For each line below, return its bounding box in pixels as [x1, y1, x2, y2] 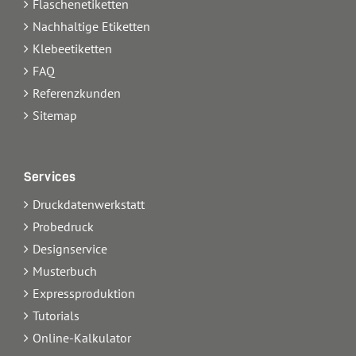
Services [24, 168, 77, 185]
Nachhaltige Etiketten [33, 17, 150, 34]
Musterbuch [33, 262, 97, 279]
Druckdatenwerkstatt [33, 195, 145, 212]
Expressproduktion [33, 284, 135, 301]
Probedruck [33, 218, 94, 234]
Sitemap [33, 106, 77, 123]
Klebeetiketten [33, 40, 112, 56]
